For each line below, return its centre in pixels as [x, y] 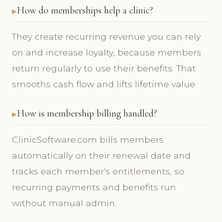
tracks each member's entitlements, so [98, 171]
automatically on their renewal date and [101, 155]
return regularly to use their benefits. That [104, 68]
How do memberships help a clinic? [85, 10]
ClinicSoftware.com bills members [88, 139]
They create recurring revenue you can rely [106, 36]
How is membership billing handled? [87, 113]
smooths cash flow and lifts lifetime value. [104, 84]
